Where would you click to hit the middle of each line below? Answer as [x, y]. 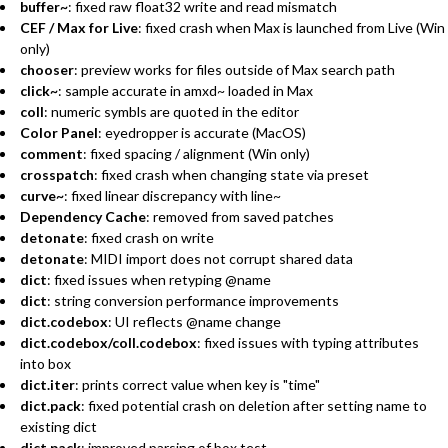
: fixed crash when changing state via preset [231, 174]
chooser [47, 69]
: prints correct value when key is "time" [197, 384]
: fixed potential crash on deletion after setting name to [254, 405]
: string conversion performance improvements [193, 300]
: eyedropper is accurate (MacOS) [202, 132]
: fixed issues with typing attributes [308, 342]
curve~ [42, 195]
